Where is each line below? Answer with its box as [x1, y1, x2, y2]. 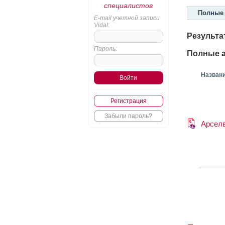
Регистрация [110, 97, 147, 104]
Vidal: [93, 22, 109, 29]
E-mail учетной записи [93, 15, 160, 22]
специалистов [104, 2, 153, 10]
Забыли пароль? [104, 113, 152, 120]
